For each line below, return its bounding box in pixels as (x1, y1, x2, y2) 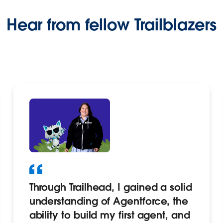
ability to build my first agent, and (29, 209, 190, 222)
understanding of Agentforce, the (29, 195, 189, 208)
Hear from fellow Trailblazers (6, 14, 217, 35)
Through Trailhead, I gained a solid (29, 181, 192, 194)
